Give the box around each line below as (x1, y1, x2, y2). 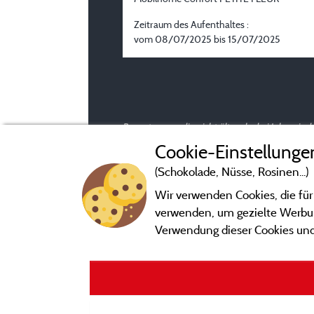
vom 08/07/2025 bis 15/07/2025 (134, 33, 280, 46)
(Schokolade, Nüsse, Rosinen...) (154, 164, 308, 179)
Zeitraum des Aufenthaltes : (134, 18, 249, 31)
